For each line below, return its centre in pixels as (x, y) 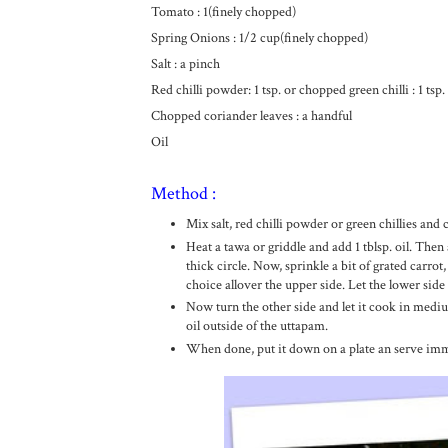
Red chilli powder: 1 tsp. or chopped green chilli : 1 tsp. (297, 90)
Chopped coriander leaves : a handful (251, 116)
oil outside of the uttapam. (258, 326)
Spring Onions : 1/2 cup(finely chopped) (259, 38)
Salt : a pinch (185, 64)
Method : (183, 193)
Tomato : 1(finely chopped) (223, 12)
